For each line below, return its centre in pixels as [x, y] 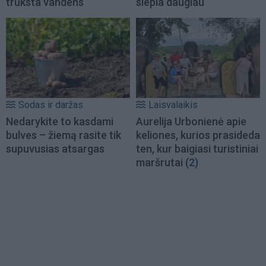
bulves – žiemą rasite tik [64, 135]
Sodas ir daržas [51, 104]
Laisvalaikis [173, 104]
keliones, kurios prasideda [198, 135]
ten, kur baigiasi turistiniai [197, 148]
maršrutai [159, 162]
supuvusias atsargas [55, 148]
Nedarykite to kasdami [60, 121]
